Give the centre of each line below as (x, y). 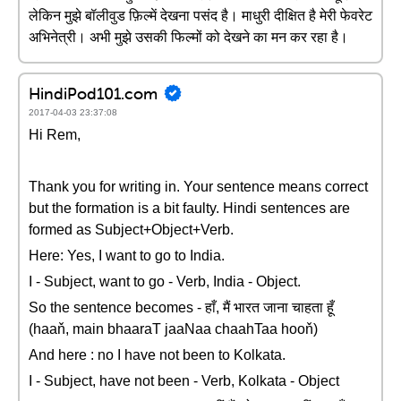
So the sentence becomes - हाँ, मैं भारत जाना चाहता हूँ (181, 307)
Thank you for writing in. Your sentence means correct (198, 187)
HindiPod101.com (93, 93)
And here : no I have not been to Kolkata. (157, 355)
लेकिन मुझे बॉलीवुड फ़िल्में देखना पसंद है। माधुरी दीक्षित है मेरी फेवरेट (200, 16)
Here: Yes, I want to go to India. (127, 256)
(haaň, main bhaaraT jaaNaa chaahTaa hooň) (173, 329)
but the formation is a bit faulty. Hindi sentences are (189, 208)
